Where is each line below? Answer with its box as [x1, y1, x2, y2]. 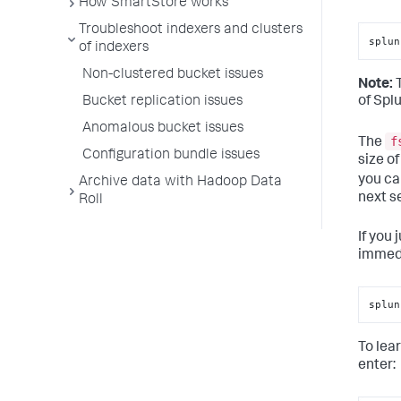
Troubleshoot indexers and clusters [79, 23, 303, 38]
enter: [358, 359, 396, 373]
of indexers [79, 41, 149, 55]
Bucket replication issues [82, 95, 243, 109]
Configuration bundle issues [82, 149, 260, 163]
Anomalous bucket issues [82, 122, 243, 136]
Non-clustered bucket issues [82, 68, 263, 82]
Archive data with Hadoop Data [79, 175, 282, 190]
